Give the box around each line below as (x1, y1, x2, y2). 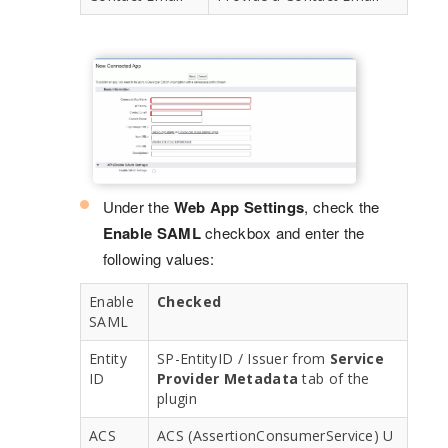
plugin (157, 388, 197, 408)
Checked (157, 291, 222, 311)
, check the (304, 195, 380, 217)
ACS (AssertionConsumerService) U (157, 425, 394, 445)
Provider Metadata (157, 368, 299, 388)
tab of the (298, 368, 370, 388)
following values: (102, 247, 215, 269)
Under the (102, 195, 174, 217)
